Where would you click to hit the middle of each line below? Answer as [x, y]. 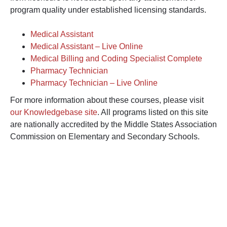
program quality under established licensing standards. [108, 10]
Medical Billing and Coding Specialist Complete [116, 58]
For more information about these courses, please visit [107, 100]
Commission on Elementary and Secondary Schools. [105, 136]
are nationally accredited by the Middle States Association [113, 124]
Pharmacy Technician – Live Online [94, 83]
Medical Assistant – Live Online [87, 46]
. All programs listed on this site [153, 112]
